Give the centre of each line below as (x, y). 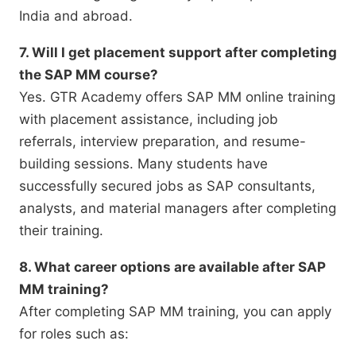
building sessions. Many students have (143, 164)
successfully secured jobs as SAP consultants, (167, 186)
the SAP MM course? (89, 75)
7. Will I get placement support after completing (178, 53)
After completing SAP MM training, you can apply (175, 312)
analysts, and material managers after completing (178, 209)
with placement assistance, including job (149, 120)
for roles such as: (74, 334)
